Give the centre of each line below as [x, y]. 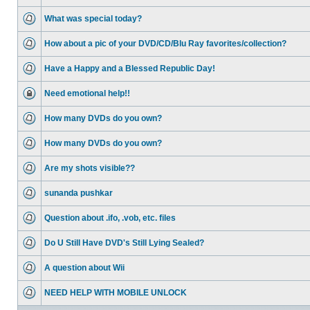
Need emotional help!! [87, 93]
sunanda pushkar [79, 193]
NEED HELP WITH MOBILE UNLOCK [116, 293]
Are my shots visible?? [90, 168]
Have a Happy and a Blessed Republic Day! [130, 69]
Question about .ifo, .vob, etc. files [110, 218]
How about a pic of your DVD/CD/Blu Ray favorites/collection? [165, 44]
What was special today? [93, 19]
